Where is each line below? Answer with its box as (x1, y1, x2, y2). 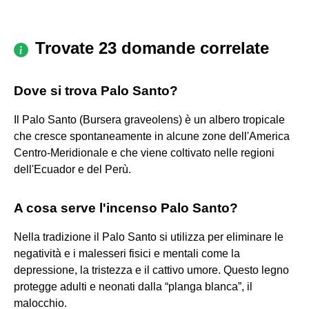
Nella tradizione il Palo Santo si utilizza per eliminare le (14, 230, 283, 243)
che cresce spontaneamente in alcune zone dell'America (14, 130, 290, 142)
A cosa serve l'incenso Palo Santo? (14, 200, 238, 215)
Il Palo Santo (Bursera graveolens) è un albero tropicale (14, 113, 285, 126)
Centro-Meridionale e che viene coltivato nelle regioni (14, 146, 275, 159)
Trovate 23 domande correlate (35, 38, 269, 57)
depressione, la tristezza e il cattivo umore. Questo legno (14, 263, 289, 276)
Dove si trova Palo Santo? (14, 83, 178, 98)
